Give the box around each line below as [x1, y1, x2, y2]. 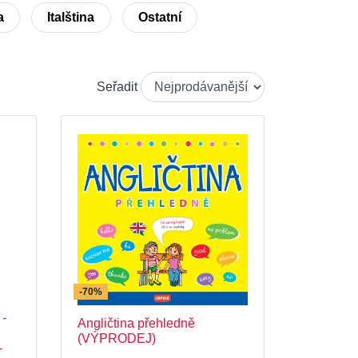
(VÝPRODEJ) [78, 332, 156, 345]
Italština [47, 10, 95, 24]
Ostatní [137, 10, 181, 24]
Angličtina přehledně [78, 316, 195, 330]
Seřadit [97, 80, 137, 93]
